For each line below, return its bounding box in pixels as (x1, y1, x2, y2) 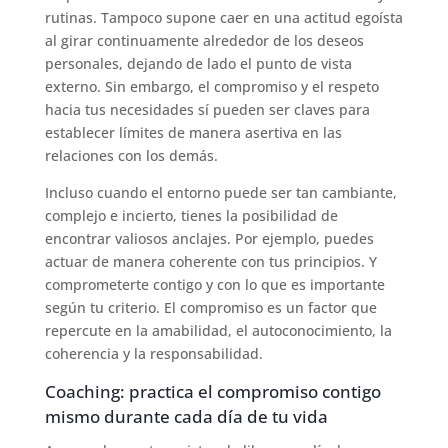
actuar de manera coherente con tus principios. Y (44, 251, 377, 271)
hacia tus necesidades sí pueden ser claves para (44, 99, 370, 119)
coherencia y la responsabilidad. (44, 343, 263, 363)
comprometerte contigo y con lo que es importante (44, 274, 385, 294)
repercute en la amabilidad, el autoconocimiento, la (44, 320, 392, 340)
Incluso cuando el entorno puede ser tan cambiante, (44, 182, 397, 202)
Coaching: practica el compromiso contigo (44, 379, 381, 403)
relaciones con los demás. (44, 145, 218, 165)
